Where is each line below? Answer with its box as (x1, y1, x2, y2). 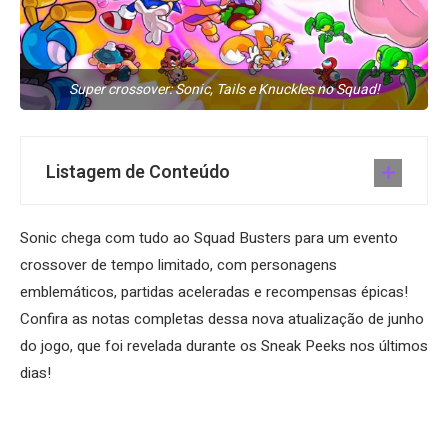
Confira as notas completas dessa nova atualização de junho (20, 308, 424, 331)
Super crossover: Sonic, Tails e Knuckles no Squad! (68, 79, 380, 101)
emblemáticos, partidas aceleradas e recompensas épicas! (20, 281, 408, 304)
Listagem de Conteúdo (46, 159, 230, 187)
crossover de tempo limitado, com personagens (20, 254, 337, 277)
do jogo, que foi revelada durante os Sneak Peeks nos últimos (20, 335, 428, 358)
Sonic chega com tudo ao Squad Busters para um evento (20, 227, 398, 250)
